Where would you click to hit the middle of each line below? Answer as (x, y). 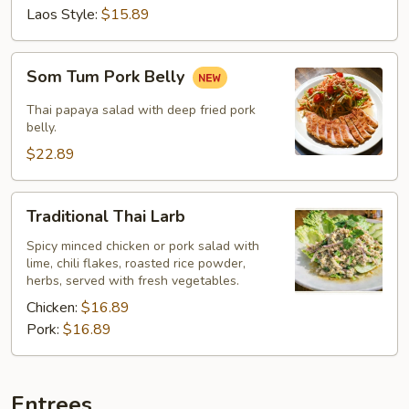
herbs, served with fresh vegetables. (133, 281)
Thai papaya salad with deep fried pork (141, 110)
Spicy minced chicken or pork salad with (143, 246)
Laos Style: (64, 15)
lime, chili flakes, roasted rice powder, (136, 263)
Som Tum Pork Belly (108, 77)
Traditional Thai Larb (106, 216)
